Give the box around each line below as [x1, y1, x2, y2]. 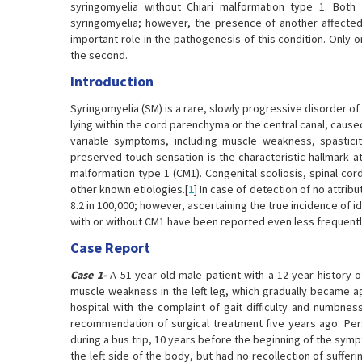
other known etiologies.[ [70, 182, 189, 196]
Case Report [70, 238, 150, 257]
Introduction [70, 72, 154, 90]
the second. [70, 48, 128, 62]
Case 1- [70, 267, 107, 282]
